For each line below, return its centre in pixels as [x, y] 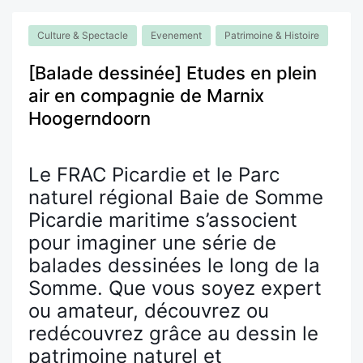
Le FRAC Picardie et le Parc [154, 174]
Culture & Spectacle [83, 35]
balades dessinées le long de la [174, 265]
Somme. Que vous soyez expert [175, 288]
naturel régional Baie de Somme [176, 197]
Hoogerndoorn [90, 118]
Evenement [176, 35]
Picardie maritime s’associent [163, 220]
